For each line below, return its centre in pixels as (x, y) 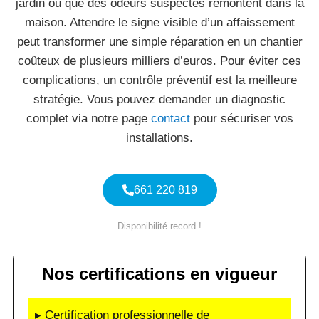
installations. (159, 138)
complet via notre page (88, 119)
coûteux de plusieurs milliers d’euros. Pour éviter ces (159, 61)
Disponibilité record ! (159, 226)
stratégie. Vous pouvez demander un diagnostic (159, 99)
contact (170, 119)
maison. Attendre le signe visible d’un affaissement (159, 22)
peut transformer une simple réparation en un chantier (159, 42)
